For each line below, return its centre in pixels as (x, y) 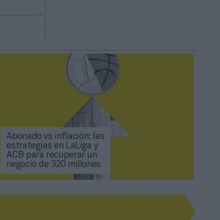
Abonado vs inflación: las (55, 137)
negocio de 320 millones (54, 165)
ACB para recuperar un (52, 156)
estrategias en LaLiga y (53, 146)
